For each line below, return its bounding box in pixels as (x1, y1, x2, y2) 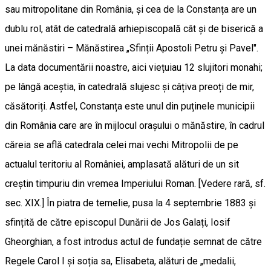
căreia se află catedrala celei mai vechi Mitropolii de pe (5, 139, 238, 151)
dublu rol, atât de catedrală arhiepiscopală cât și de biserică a (5, 22, 263, 34)
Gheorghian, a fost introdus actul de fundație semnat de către (5, 235, 262, 247)
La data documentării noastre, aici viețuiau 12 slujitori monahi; (5, 61, 263, 73)
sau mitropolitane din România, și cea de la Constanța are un (5, 3, 256, 15)
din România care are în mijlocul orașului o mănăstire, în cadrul (5, 119, 264, 131)
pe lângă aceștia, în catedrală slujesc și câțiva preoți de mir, (5, 80, 254, 93)
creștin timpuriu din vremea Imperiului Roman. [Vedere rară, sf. (5, 177, 266, 189)
